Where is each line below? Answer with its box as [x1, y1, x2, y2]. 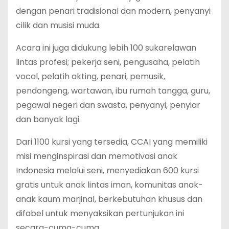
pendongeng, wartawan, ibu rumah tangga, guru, [16, 84, 210, 97]
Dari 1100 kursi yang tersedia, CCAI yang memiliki [16, 135, 208, 148]
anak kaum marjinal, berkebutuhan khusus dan [16, 193, 202, 205]
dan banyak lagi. [16, 113, 81, 125]
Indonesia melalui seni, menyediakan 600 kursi [16, 164, 199, 176]
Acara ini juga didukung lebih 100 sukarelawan [16, 41, 196, 54]
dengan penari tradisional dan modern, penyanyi [16, 5, 211, 17]
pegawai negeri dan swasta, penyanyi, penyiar [16, 99, 200, 111]
